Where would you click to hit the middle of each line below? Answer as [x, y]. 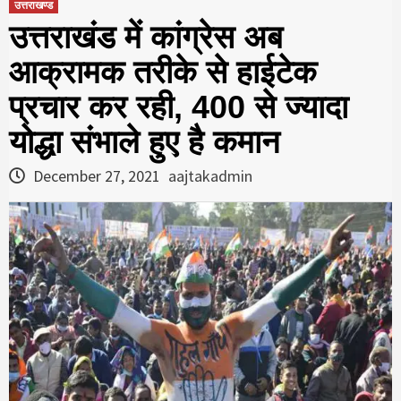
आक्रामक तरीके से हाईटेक [163, 72]
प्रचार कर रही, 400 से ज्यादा [179, 107]
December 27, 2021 [97, 175]
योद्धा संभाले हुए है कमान [144, 141]
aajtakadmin [210, 175]
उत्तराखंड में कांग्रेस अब [146, 37]
